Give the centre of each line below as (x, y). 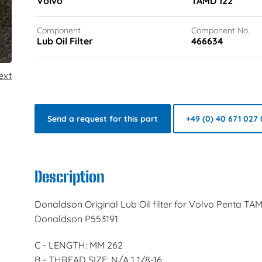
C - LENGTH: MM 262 (78, 245)
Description (69, 177)
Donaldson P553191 (76, 219)
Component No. (220, 30)
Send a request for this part (102, 118)
